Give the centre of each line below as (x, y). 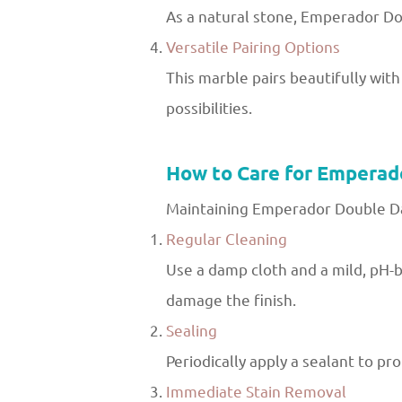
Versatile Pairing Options (253, 47)
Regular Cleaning (227, 239)
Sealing (192, 331)
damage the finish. (231, 300)
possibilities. (209, 108)
